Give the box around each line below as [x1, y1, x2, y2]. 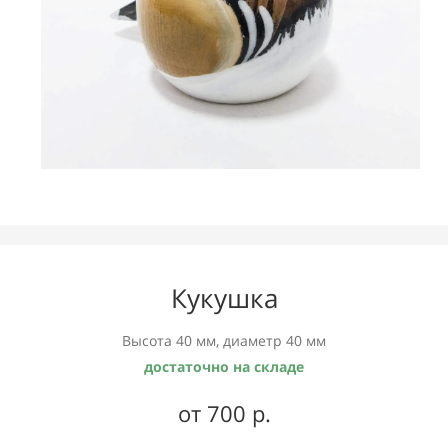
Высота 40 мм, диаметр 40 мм [122, 330, 326, 350]
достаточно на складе [144, 356, 304, 376]
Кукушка [170, 279, 278, 316]
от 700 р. [177, 397, 271, 428]
